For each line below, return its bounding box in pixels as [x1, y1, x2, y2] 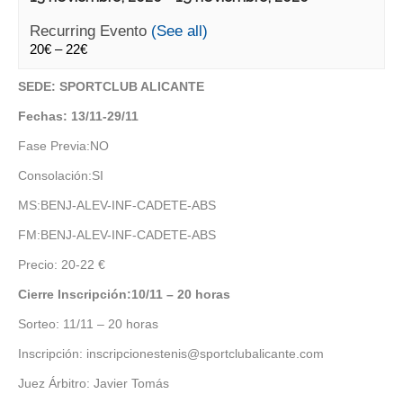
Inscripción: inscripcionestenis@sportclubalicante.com [18, 346, 324, 361]
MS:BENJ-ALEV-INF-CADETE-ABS [18, 198, 216, 212]
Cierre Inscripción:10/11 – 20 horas [18, 287, 230, 301]
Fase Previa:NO [18, 139, 109, 153]
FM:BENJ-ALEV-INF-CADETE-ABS [18, 228, 216, 242]
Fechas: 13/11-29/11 [18, 109, 139, 123]
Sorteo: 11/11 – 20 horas [18, 317, 158, 331]
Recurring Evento [30, 22, 151, 40]
